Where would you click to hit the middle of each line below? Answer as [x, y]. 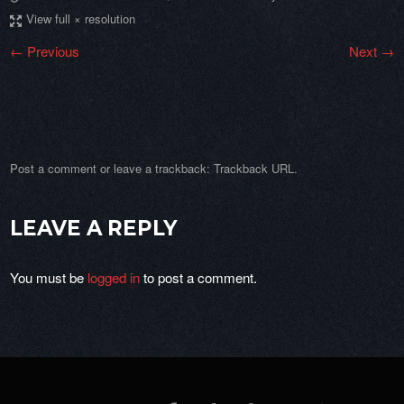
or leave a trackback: [156, 168]
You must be [49, 278]
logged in [114, 278]
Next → [371, 50]
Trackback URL [254, 168]
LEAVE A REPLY [94, 229]
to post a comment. [199, 278]
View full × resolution [81, 19]
